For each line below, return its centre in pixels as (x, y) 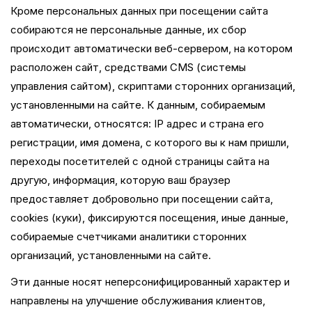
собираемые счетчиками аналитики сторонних (128, 236)
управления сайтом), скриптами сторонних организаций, (153, 86)
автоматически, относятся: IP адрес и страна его (137, 124)
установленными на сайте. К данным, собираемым (138, 105)
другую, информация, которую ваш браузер (120, 180)
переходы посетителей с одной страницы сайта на (140, 161)
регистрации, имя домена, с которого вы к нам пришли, (150, 142)
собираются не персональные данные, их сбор (128, 30)
